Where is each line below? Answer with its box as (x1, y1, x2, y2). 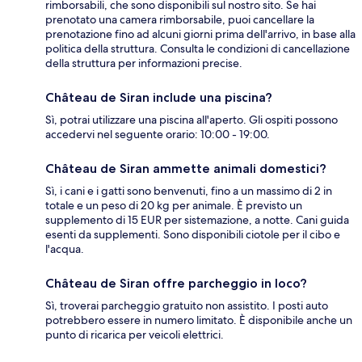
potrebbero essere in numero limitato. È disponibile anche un (45, 312, 352, 327)
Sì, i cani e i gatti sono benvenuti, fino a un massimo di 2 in (45, 183, 332, 198)
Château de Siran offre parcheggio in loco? (45, 275, 307, 291)
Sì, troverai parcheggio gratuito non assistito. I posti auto (45, 297, 328, 313)
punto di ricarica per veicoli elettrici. (45, 326, 224, 342)
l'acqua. (45, 241, 84, 256)
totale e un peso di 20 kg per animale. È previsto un (45, 197, 302, 213)
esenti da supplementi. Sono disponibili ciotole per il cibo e (45, 226, 340, 242)
